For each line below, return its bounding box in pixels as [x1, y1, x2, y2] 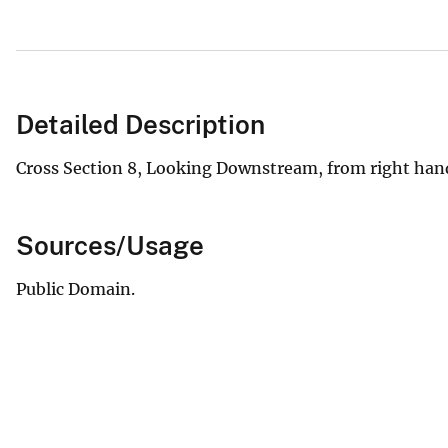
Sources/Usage [16, 229, 204, 261]
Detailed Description [16, 108, 265, 140]
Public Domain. [16, 278, 135, 299]
